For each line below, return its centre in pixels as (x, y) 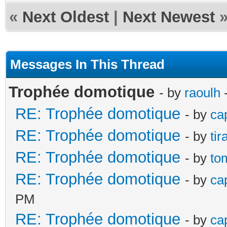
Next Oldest (66, 17)
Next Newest (169, 17)
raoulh (202, 92)
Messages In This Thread (87, 64)
